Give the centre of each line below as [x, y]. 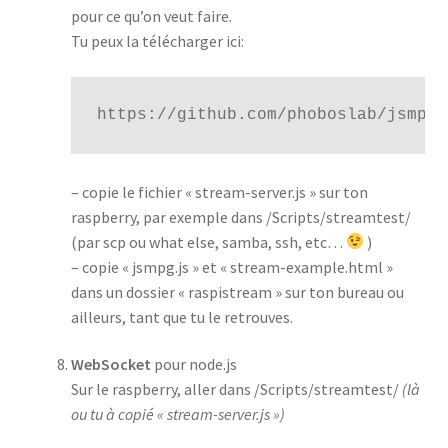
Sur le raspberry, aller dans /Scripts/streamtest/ [236, 389]
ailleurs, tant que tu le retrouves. [181, 316]
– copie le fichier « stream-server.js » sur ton [219, 191]
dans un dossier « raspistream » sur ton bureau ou [237, 291]
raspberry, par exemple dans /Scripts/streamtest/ [240, 216]
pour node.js [193, 364]
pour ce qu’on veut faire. [151, 16]
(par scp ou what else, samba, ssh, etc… [208, 241]
